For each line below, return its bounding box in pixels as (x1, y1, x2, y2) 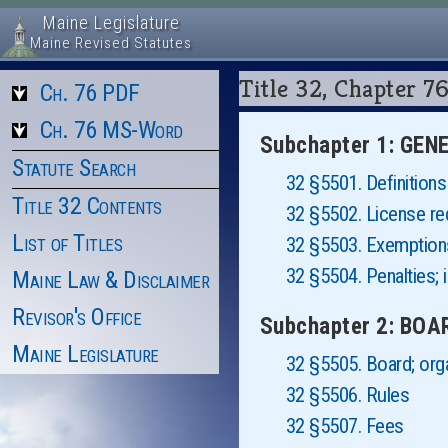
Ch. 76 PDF (39, 79, 140, 107)
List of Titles (12, 229, 122, 257)
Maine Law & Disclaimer (12, 266, 209, 294)
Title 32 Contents (12, 192, 162, 220)
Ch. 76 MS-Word (39, 116, 183, 144)
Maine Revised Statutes (30, 34, 192, 52)
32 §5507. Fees (285, 413, 404, 438)
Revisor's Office (12, 303, 141, 331)
